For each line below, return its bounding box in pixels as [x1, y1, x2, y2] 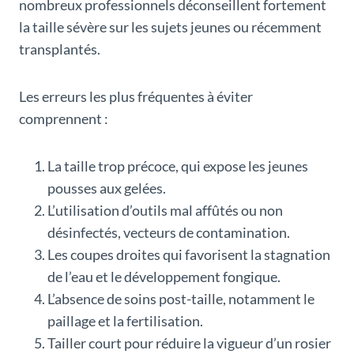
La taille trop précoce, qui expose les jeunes [47, 157, 308, 175]
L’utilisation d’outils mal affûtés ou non [47, 201, 283, 220]
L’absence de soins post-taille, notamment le [47, 290, 314, 308]
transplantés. [19, 40, 100, 58]
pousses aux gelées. [47, 179, 166, 198]
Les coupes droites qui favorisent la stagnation [47, 246, 330, 264]
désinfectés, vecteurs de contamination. [47, 224, 290, 242]
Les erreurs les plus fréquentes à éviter [19, 88, 253, 106]
